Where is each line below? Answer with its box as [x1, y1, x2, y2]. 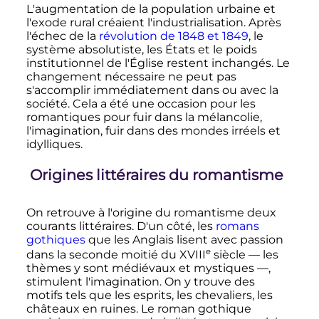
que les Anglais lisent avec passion [85, 233, 283, 247]
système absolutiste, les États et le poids [26, 43, 257, 57]
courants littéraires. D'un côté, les [26, 219, 216, 234]
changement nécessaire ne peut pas [26, 70, 236, 84]
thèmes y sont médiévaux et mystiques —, [26, 261, 271, 276]
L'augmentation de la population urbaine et [26, 2, 276, 16]
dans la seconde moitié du [26, 248, 179, 262]
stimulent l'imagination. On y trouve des [26, 275, 255, 289]
